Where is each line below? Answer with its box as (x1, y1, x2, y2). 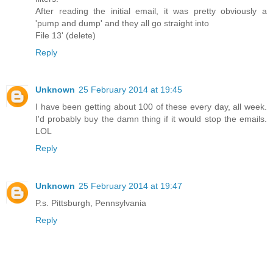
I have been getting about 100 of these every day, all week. (35, 102, 267, 112)
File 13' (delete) (35, 30, 96, 40)
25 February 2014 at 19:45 (79, 85, 182, 95)
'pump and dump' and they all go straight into (35, 18, 209, 28)
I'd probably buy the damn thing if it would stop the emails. (35, 114, 267, 124)
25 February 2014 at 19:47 (79, 181, 182, 191)
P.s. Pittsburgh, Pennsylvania (35, 198, 146, 208)
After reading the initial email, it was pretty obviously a (35, 5, 267, 16)
